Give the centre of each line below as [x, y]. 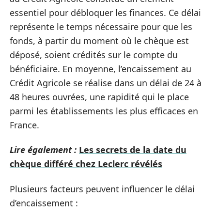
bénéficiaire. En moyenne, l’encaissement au [101, 69]
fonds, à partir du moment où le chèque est [99, 40]
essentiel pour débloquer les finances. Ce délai [105, 12]
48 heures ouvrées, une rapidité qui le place [99, 97]
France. [24, 125]
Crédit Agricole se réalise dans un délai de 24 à [106, 83]
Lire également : [43, 150]
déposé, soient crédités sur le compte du [94, 54]
